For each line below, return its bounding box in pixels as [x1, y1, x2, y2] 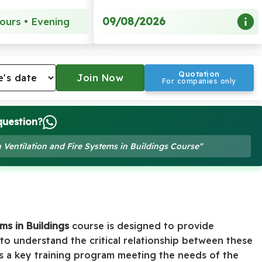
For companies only [161, 77, 236, 86]
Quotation [178, 69, 220, 79]
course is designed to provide [69, 220, 215, 232]
